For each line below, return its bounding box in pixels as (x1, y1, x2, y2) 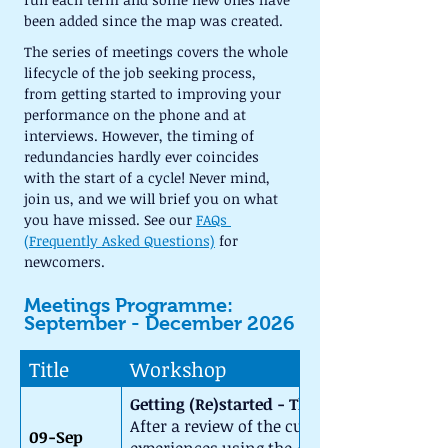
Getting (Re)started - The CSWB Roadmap (130, 393, 442, 415)
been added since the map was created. (24, 11, 283, 30)
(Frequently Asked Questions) (24, 231, 215, 250)
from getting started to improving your (24, 84, 285, 103)
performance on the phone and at (24, 105, 250, 124)
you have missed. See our (24, 210, 196, 229)
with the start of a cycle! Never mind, (24, 168, 274, 187)
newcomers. (24, 252, 105, 271)
